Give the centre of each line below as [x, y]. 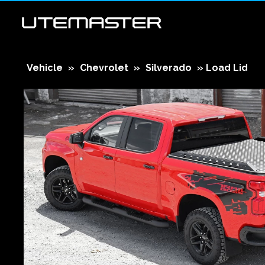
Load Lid [227, 68]
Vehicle [45, 68]
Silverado [169, 68]
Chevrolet [104, 68]
